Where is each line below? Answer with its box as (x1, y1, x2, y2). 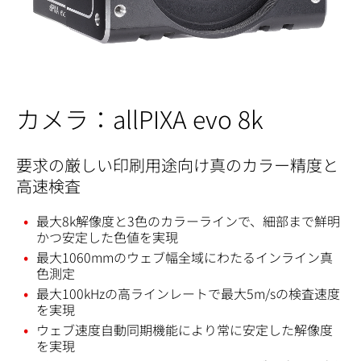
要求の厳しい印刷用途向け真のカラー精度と (16, 153, 338, 177)
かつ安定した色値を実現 (36, 227, 178, 247)
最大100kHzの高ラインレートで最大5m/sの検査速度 (36, 284, 340, 304)
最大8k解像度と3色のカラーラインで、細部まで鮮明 (36, 211, 340, 231)
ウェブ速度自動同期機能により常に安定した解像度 (36, 320, 333, 340)
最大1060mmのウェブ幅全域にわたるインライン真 (36, 247, 333, 268)
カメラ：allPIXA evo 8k (16, 100, 263, 136)
